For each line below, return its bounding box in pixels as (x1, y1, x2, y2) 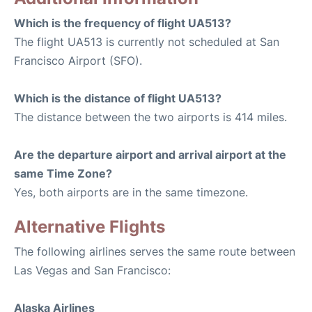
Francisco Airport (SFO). (14, 54, 142, 68)
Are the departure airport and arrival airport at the (14, 148, 286, 162)
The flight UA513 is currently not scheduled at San (14, 35, 279, 49)
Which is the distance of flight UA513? (14, 91, 221, 106)
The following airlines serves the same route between (14, 244, 295, 259)
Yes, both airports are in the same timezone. (14, 185, 248, 200)
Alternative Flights (14, 217, 165, 237)
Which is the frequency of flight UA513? (14, 16, 231, 31)
